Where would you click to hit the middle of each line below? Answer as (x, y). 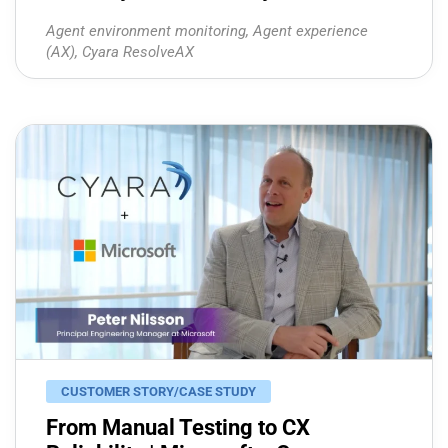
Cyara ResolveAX (138, 52)
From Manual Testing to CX (178, 427)
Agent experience (310, 31)
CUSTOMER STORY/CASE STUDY (158, 391)
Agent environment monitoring (146, 31)
